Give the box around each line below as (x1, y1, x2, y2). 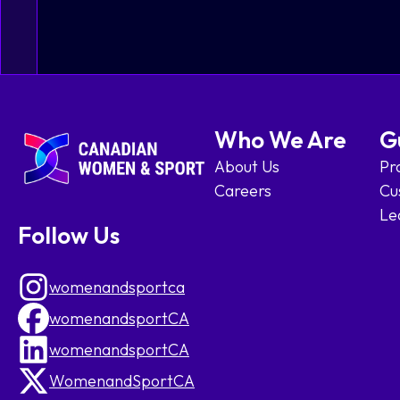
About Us (214, 155, 279, 177)
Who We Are (214, 124, 346, 154)
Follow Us (18, 220, 120, 250)
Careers (214, 179, 271, 201)
